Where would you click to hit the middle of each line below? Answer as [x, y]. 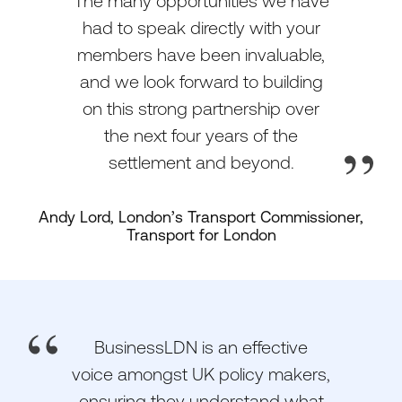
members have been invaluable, [201, 55]
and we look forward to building [201, 82]
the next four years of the [201, 135]
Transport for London [201, 236]
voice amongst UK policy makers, [201, 374]
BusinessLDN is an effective [201, 347]
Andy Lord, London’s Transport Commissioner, [201, 218]
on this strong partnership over [201, 109]
